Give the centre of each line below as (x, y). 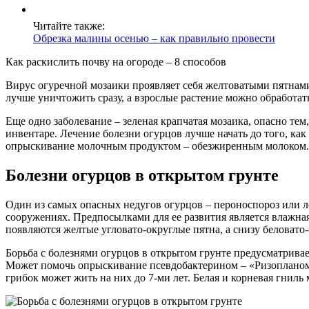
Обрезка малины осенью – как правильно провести (154, 39)
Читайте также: (69, 26)
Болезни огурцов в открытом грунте (142, 176)
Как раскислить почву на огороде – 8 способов (116, 62)
